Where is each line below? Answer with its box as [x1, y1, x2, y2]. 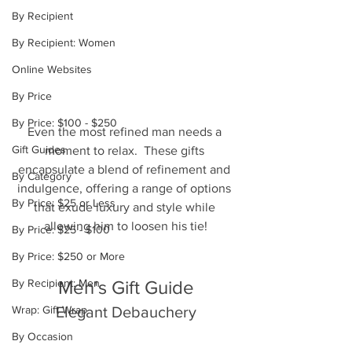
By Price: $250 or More [12, 250, 125, 262]
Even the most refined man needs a [27, 125, 225, 139]
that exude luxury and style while [33, 200, 218, 214]
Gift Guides [12, 143, 66, 156]
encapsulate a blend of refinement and [18, 163, 233, 177]
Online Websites [12, 63, 92, 75]
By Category [12, 170, 71, 182]
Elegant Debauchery [55, 303, 196, 321]
